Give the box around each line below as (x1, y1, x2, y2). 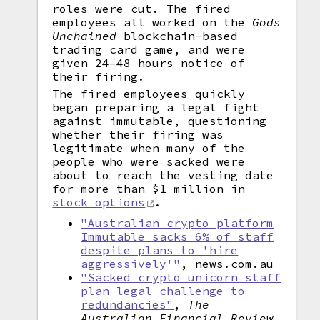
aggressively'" (81, 256, 181, 271)
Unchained (52, 29, 117, 43)
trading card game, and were (52, 42, 246, 56)
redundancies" (81, 297, 174, 311)
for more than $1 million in (52, 181, 246, 196)
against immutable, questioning (52, 114, 267, 128)
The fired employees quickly (52, 86, 246, 101)
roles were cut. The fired (52, 1, 231, 16)
